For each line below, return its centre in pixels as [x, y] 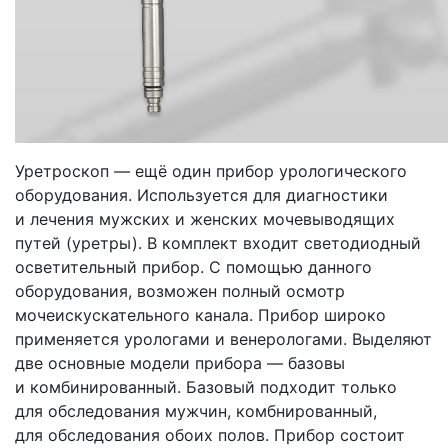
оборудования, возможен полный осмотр [180, 290]
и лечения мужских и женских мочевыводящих [205, 218]
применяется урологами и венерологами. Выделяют [223, 338]
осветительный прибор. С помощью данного [193, 266]
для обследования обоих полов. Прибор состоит [210, 434]
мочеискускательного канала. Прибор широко [200, 314]
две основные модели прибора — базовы [180, 362]
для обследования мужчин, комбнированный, [196, 410]
